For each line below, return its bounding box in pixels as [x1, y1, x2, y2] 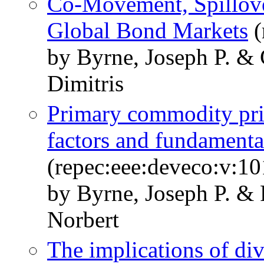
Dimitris [47, 71, 124, 97]
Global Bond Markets [47, 18, 248, 44]
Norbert [47, 207, 119, 233]
